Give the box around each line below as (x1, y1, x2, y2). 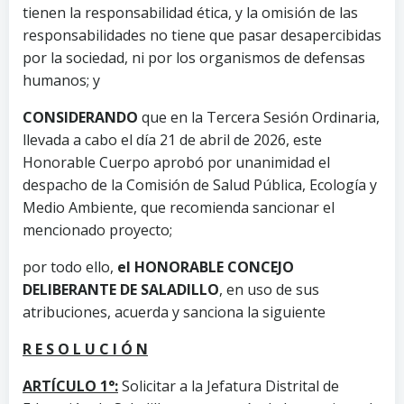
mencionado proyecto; (23, 219, 172, 240)
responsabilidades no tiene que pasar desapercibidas (23, 24, 381, 45)
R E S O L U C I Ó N (23, 338, 148, 359)
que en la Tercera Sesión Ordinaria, (138, 106, 380, 127)
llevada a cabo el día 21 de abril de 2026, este (23, 129, 322, 150)
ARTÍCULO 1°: (23, 375, 118, 396)
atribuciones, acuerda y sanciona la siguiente (23, 301, 326, 322)
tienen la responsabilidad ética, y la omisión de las (23, 2, 358, 23)
